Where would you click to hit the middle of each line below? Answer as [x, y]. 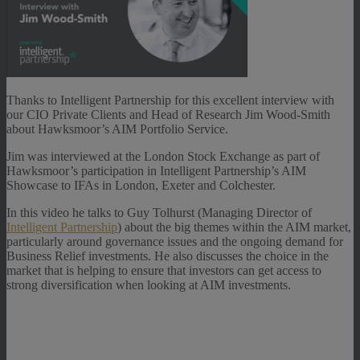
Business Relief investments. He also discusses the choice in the [168, 256]
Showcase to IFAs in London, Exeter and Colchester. [141, 185]
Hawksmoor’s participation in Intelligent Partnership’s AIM [156, 170]
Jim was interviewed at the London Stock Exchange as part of [163, 156]
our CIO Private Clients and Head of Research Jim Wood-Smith [168, 114]
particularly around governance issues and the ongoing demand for [175, 241]
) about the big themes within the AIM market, [234, 227]
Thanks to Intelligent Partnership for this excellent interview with [170, 100]
